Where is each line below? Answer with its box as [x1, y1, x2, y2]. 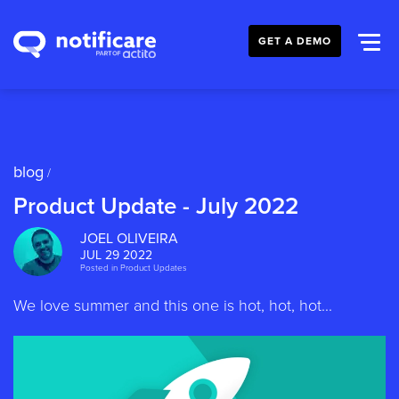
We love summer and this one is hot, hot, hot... [13, 296, 332, 315]
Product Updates [120, 263, 187, 273]
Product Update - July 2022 [13, 192, 298, 220]
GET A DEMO [258, 35, 331, 47]
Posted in [80, 263, 118, 273]
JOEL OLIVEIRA [80, 230, 178, 248]
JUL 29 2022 [80, 248, 152, 263]
